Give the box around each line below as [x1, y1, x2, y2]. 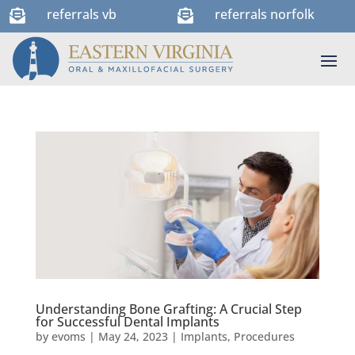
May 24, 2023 [97, 328, 168, 344]
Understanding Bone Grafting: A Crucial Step [35, 300, 302, 318]
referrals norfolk [215, 6, 315, 23]
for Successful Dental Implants [35, 312, 219, 330]
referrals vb [46, 6, 116, 23]
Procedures [233, 328, 295, 344]
